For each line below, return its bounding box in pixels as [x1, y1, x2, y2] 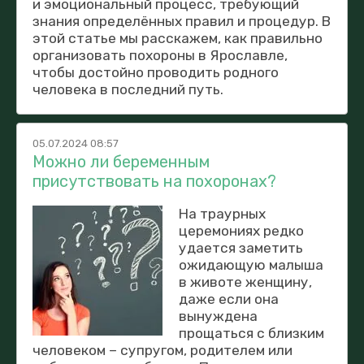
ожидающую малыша [178, 256, 323, 273]
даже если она [178, 290, 279, 307]
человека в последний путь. [32, 80, 223, 97]
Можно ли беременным [32, 151, 210, 171]
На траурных [178, 205, 266, 222]
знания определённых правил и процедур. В [32, 12, 331, 29]
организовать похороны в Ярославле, [32, 46, 288, 63]
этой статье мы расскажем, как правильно [32, 29, 323, 46]
